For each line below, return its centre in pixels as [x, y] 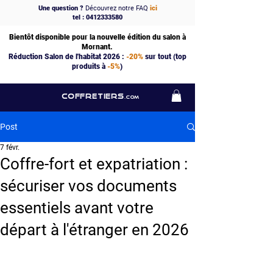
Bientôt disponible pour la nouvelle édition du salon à [97, 37]
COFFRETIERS [93, 96]
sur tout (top [165, 57]
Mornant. [97, 47]
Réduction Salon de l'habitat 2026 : [67, 57]
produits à [90, 66]
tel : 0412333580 [97, 17]
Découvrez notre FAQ [116, 8]
